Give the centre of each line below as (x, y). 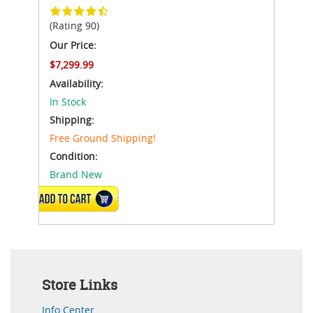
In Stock (68, 101)
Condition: (74, 156)
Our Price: (73, 45)
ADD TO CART (76, 198)
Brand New (76, 174)
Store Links (80, 284)
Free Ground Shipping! (103, 138)
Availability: (77, 83)
